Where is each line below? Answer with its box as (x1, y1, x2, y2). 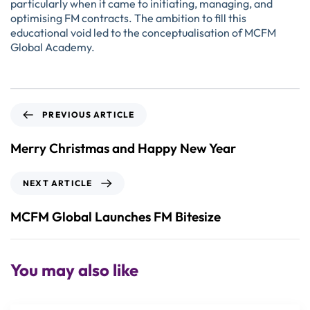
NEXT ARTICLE (23, 177, 93, 188)
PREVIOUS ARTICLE (42, 109, 135, 120)
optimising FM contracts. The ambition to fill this (10, 10, 246, 25)
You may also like (10, 259, 138, 280)
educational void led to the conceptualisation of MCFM (10, 25, 276, 39)
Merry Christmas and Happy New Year (10, 139, 236, 156)
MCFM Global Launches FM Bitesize (10, 208, 221, 225)
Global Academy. (10, 39, 95, 54)
